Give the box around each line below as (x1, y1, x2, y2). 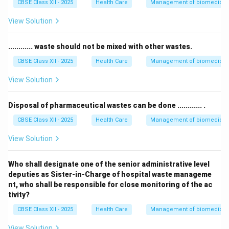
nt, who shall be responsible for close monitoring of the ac (8, 180, 213, 189)
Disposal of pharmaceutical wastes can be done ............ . (8, 101, 205, 109)
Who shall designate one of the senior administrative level (8, 160, 210, 168)
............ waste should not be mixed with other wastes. (8, 42, 192, 51)
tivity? (8, 191, 30, 199)
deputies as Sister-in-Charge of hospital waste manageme (8, 170, 212, 178)
